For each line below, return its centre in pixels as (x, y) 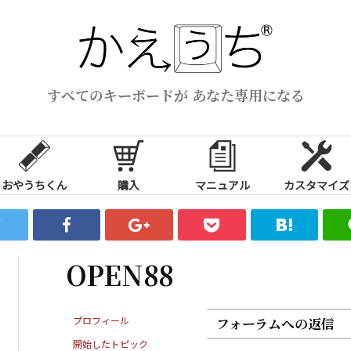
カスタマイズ (317, 185)
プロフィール (101, 320)
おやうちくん (34, 185)
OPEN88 (120, 274)
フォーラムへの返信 (275, 323)
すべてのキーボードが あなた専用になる (175, 94)
